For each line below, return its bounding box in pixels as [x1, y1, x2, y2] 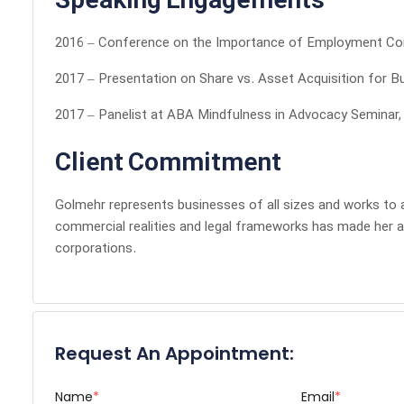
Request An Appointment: [55, 341, 294, 366]
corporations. [55, 240, 136, 258]
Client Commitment [55, 148, 281, 180]
